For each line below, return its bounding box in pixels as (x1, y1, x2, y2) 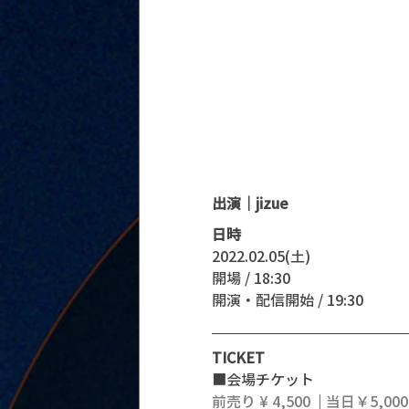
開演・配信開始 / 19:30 (212, 288, 367, 311)
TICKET (212, 346, 265, 369)
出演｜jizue (212, 192, 288, 215)
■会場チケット (212, 368, 314, 391)
